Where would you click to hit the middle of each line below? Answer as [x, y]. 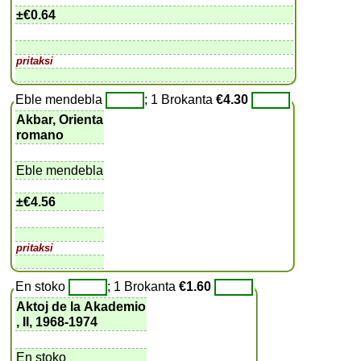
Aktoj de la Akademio [81, 306]
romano [40, 135]
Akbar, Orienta [60, 119]
